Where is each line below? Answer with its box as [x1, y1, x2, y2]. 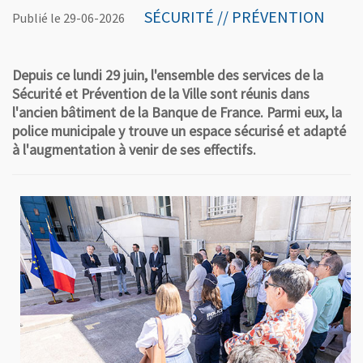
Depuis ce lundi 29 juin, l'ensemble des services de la [12, 66, 323, 84]
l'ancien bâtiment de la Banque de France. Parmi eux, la [12, 104, 342, 122]
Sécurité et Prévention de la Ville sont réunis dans [12, 85, 310, 103]
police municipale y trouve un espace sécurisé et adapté [12, 122, 346, 140]
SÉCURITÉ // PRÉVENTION [144, 6, 325, 27]
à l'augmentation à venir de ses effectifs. [12, 141, 256, 159]
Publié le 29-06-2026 [12, 10, 125, 26]
